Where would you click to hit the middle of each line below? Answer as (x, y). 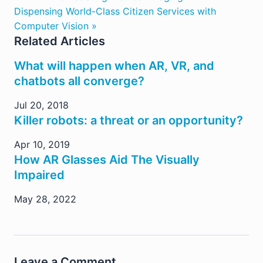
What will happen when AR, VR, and (114, 65)
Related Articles (60, 41)
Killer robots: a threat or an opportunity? (129, 120)
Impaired (39, 175)
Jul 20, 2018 (41, 105)
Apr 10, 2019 (42, 144)
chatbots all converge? (79, 81)
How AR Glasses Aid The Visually (107, 159)
